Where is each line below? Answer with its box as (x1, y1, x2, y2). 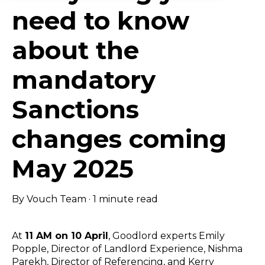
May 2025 (12, 153, 134, 185)
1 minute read (93, 193, 158, 205)
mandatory (12, 64, 156, 96)
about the (12, 35, 139, 66)
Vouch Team (27, 193, 86, 205)
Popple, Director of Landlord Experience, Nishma (12, 243, 243, 255)
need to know (12, 5, 189, 37)
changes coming (12, 124, 227, 155)
